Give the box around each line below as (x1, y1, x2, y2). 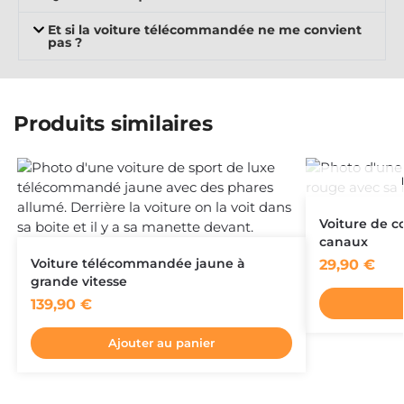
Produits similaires (14, 109, 213, 136)
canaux (318, 234, 368, 250)
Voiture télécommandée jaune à (30, 256, 245, 271)
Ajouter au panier (107, 336, 215, 351)
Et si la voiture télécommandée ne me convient (47, 21, 362, 38)
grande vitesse (30, 274, 127, 289)
